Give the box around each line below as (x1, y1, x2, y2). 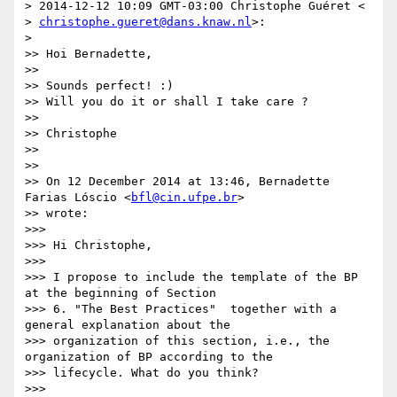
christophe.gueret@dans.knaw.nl (39, 15, 252, 29)
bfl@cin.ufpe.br (131, 191, 237, 205)
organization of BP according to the (25, 350, 273, 364)
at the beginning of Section (25, 286, 216, 300)
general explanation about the (25, 318, 230, 332)
